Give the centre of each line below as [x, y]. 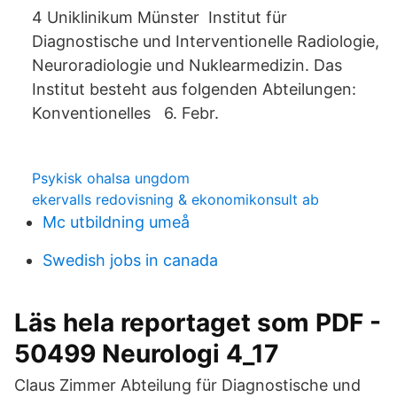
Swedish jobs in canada [130, 260]
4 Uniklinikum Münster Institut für [160, 17]
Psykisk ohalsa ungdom [111, 178]
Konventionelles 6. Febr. [125, 113]
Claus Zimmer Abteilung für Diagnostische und [187, 385]
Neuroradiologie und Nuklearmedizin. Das [187, 65]
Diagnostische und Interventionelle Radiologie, [206, 41]
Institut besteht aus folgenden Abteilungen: [194, 89]
